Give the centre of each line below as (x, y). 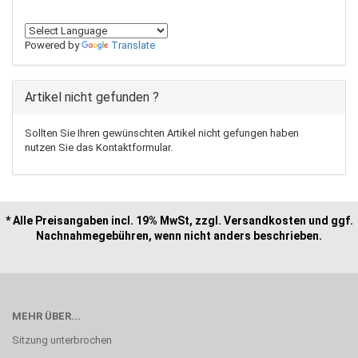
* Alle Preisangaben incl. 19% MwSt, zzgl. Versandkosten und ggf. (179, 221)
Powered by (53, 45)
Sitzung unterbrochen (62, 340)
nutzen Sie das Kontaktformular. (99, 147)
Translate (133, 45)
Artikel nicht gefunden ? (92, 97)
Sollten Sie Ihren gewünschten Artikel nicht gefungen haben (162, 133)
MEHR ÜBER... (46, 316)
